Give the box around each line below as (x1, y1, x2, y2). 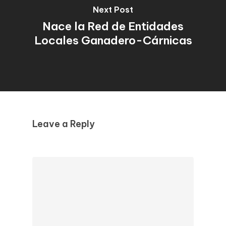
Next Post (93, 5, 133, 15)
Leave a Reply (32, 118, 95, 130)
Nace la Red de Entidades (42, 19, 184, 33)
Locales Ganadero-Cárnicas (34, 33, 192, 47)
